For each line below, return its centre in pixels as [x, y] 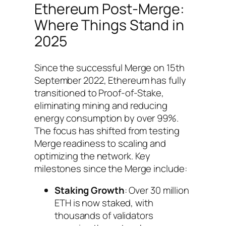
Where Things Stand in [109, 25]
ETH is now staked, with [104, 203]
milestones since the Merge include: [111, 168]
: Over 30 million [157, 190]
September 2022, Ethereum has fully [110, 80]
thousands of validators [104, 216]
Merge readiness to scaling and [100, 143]
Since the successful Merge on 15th [109, 67]
